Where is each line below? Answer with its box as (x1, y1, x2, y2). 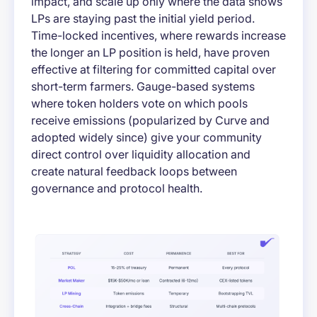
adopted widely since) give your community (31, 130, 262, 145)
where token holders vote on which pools (31, 96, 248, 111)
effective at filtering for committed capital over (31, 62, 276, 77)
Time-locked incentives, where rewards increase (31, 28, 286, 43)
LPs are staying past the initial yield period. (31, 11, 255, 26)
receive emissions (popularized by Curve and (31, 113, 270, 128)
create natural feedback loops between (31, 164, 237, 179)
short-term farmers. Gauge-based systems (31, 79, 255, 94)
